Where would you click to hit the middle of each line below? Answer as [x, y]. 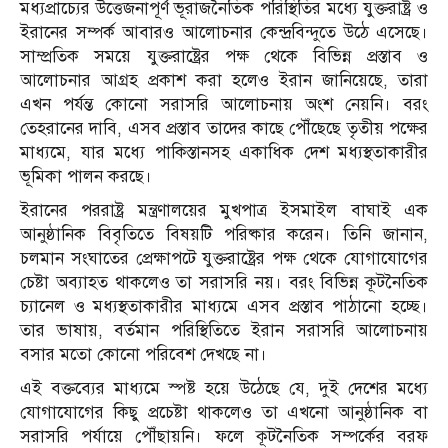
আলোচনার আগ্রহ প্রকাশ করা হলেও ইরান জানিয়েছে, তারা [224, 80]
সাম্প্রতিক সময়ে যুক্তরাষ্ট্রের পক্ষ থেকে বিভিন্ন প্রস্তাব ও [224, 56]
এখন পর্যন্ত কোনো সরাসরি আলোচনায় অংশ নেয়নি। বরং [224, 104]
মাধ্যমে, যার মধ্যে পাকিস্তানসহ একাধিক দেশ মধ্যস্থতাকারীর [224, 152]
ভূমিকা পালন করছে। [86, 176]
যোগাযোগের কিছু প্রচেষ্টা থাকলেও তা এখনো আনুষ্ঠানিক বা [224, 412]
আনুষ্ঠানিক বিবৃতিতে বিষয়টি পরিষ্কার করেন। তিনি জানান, [224, 234]
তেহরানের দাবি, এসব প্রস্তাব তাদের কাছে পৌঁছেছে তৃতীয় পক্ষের [224, 128]
